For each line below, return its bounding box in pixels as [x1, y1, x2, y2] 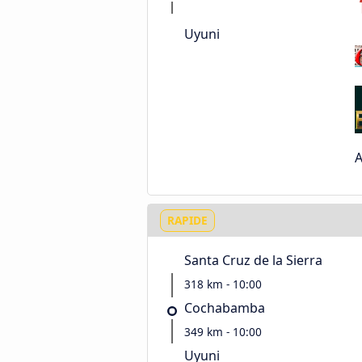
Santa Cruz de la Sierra [184, 251, 322, 269]
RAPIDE [167, 212, 208, 228]
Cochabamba [184, 299, 265, 317]
